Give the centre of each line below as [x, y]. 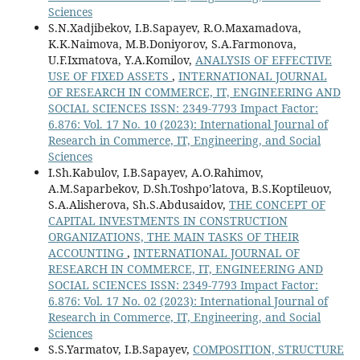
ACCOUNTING [87, 253]
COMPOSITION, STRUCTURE [268, 350]
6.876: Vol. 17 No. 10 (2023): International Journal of [188, 125]
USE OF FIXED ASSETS [110, 76]
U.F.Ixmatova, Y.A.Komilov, [121, 60]
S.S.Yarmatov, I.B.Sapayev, [120, 350]
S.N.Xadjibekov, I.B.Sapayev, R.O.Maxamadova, [174, 28]
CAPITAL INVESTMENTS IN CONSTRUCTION [168, 221]
